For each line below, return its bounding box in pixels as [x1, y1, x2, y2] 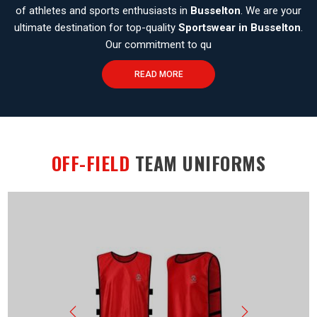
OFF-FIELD [51, 149, 135, 178]
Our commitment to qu [105, 38, 212, 52]
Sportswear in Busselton [178, 21, 301, 35]
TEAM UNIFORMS [134, 149, 266, 178]
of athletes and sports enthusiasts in [16, 4, 190, 18]
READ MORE [134, 69, 183, 80]
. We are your [241, 4, 301, 18]
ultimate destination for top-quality [14, 21, 178, 35]
